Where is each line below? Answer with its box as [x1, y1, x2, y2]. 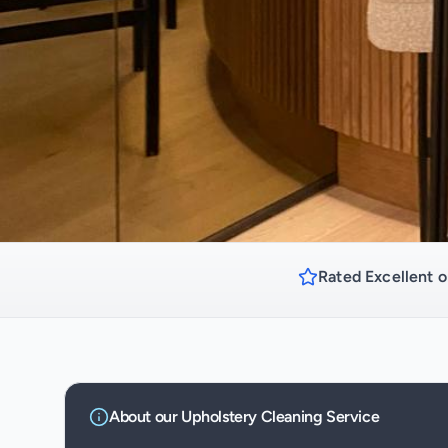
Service [322, 406, 380, 426]
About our [109, 406, 181, 426]
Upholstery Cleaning [181, 406, 323, 426]
